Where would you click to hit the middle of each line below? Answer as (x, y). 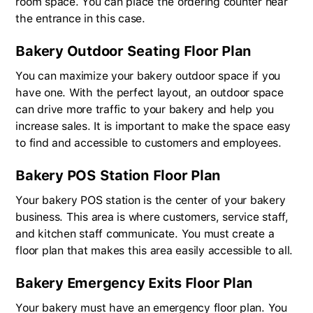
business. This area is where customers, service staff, (152, 217)
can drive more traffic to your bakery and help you (145, 110)
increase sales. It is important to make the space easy (153, 126)
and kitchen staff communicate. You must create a (145, 234)
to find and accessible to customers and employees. (148, 143)
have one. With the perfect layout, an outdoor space (150, 93)
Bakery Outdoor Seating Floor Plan (134, 51)
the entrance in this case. (80, 19)
